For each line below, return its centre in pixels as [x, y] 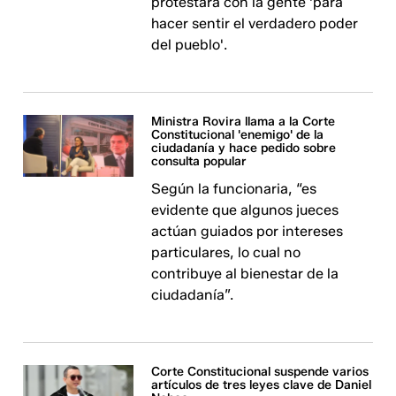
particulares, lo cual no [226, 252]
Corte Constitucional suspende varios [260, 372]
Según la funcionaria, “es [234, 189]
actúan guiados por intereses [247, 231]
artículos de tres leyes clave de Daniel [262, 385]
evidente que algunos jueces [245, 210]
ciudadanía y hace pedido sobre [244, 148]
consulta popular [199, 161]
